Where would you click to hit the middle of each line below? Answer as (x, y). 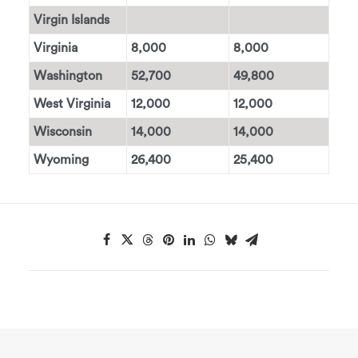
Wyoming (61, 160)
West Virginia (72, 104)
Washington (68, 76)
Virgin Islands (72, 20)
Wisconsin (63, 132)
